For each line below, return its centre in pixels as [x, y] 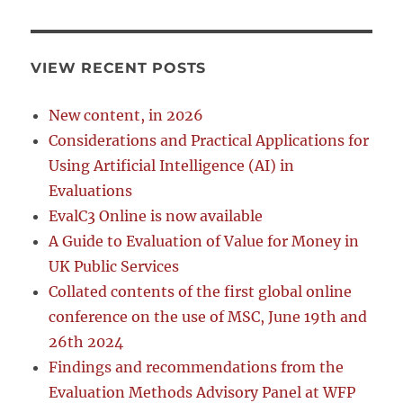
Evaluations [91, 190]
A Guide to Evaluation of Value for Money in [204, 241]
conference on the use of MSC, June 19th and [208, 316]
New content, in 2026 [126, 115]
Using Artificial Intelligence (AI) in [172, 165]
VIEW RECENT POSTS [119, 67]
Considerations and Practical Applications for [209, 140]
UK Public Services [114, 266]
